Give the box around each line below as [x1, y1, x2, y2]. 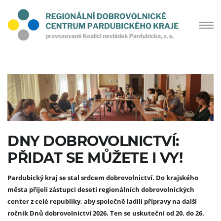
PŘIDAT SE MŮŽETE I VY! [7, 149, 183, 167]
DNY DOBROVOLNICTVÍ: [7, 132, 180, 150]
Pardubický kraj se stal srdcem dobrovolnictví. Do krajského [7, 173, 198, 183]
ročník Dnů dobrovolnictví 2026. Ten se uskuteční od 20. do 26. [7, 209, 204, 218]
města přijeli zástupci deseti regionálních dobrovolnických [7, 185, 194, 194]
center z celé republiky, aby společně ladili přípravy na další [7, 197, 197, 206]
